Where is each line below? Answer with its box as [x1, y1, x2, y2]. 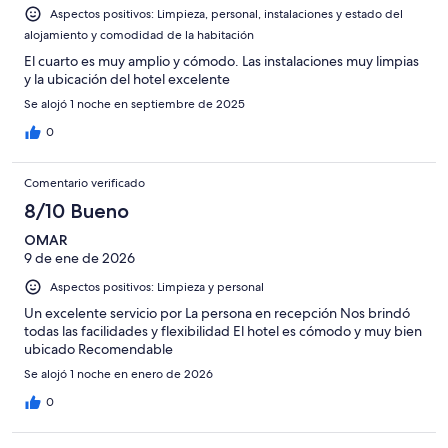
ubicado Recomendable [24, 340, 173, 359]
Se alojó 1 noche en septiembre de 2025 [24, 95, 245, 112]
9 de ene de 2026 [24, 248, 135, 267]
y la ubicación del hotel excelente [24, 69, 230, 88]
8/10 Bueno [24, 198, 129, 223]
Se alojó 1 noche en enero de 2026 [24, 366, 213, 383]
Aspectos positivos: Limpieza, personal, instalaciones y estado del [50, 5, 403, 22]
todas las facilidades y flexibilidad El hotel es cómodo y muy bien [24, 322, 422, 341]
